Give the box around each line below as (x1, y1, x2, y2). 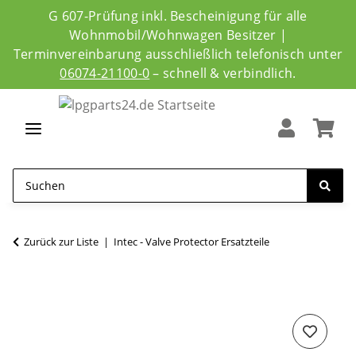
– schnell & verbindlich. (149, 64, 296, 82)
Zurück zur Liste (24, 234, 99, 249)
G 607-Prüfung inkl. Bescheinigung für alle (48, 7, 308, 25)
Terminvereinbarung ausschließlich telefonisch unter (13, 45, 343, 63)
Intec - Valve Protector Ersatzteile (114, 234, 269, 249)
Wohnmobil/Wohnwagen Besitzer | (68, 26, 287, 44)
